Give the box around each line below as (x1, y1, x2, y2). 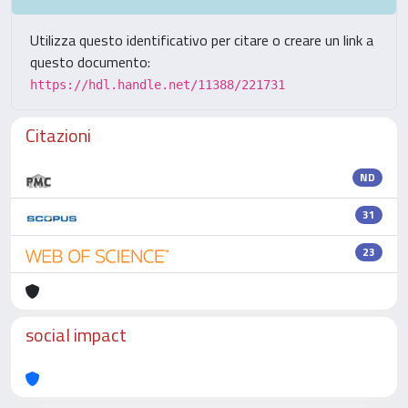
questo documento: (30, 51, 150, 73)
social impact (25, 321, 127, 349)
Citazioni (25, 121, 91, 149)
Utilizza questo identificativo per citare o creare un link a (30, 29, 373, 51)
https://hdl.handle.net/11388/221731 (30, 77, 285, 92)
